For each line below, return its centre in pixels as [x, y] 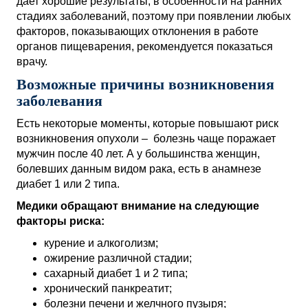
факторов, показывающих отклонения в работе [137, 31]
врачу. [32, 62]
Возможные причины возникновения [145, 84]
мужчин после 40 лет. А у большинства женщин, [138, 154]
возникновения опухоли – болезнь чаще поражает [146, 139]
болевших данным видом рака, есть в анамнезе [139, 169]
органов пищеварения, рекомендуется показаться [145, 46]
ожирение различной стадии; [118, 258]
